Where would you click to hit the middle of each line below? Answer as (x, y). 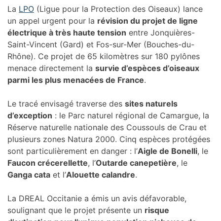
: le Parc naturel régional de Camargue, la (131, 115)
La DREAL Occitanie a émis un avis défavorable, (97, 198)
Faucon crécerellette (48, 163)
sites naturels (151, 103)
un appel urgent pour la (52, 20)
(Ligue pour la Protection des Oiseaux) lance (118, 9)
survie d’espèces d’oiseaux (147, 68)
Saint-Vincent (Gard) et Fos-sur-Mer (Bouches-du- (101, 44)
